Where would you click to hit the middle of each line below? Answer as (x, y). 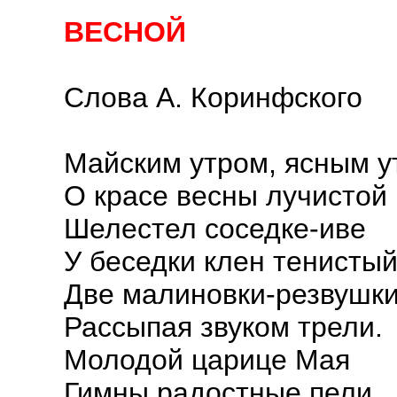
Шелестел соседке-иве (215, 229)
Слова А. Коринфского (213, 97)
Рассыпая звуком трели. (223, 327)
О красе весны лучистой (226, 196)
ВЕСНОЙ (125, 32)
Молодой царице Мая (207, 360)
